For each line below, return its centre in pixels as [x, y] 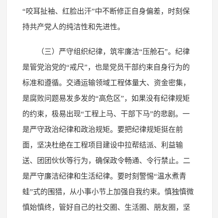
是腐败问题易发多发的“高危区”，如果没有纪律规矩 [106, 98]
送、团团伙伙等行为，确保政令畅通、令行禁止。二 [106, 160]
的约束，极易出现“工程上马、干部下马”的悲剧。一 [106, 114]
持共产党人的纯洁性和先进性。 [73, 27]
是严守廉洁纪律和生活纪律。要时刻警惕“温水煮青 [104, 176]
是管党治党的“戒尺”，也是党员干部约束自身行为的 [106, 67]
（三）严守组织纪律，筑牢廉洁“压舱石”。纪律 [113, 51]
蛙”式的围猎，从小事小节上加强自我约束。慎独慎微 [108, 191]
